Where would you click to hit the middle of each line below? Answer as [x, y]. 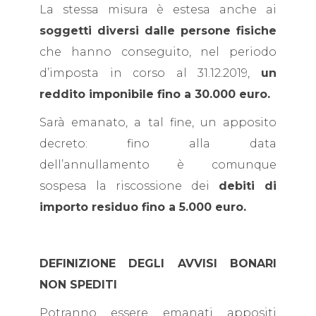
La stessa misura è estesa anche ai [158, 10]
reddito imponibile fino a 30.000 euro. [155, 94]
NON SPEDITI [78, 285]
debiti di [248, 186]
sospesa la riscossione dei [129, 186]
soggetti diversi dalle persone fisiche [158, 31]
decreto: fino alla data [158, 144]
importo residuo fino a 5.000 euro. [143, 207]
